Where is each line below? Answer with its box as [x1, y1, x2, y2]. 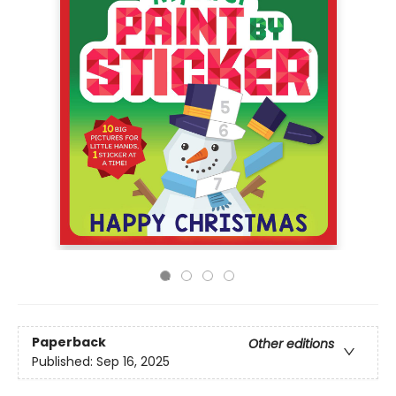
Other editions [248, 335, 334, 354]
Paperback [32, 333, 106, 352]
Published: [32, 353, 96, 371]
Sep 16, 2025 [96, 353, 170, 371]
